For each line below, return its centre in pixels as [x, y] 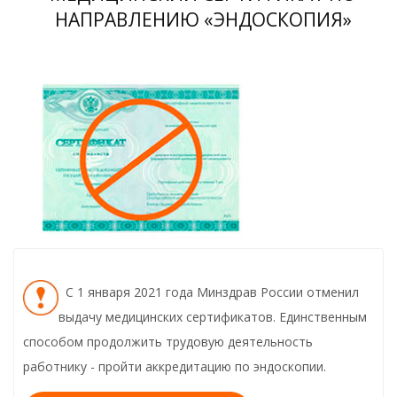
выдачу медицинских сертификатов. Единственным [213, 316]
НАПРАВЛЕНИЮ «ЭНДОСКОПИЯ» [203, 19]
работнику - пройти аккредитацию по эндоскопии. [175, 366]
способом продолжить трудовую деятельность [168, 341]
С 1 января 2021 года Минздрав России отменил [209, 292]
